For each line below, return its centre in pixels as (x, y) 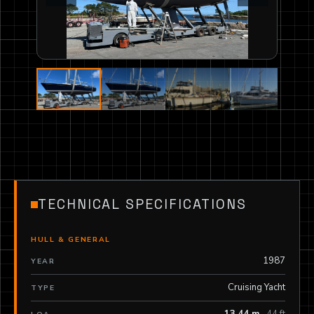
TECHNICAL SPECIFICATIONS (143, 204)
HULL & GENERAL (71, 240)
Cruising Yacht (257, 288)
